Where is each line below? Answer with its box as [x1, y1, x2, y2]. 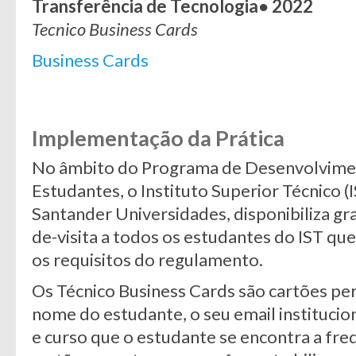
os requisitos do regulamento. [32, 249, 263, 270]
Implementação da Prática [32, 125, 284, 151]
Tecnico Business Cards [32, 18, 198, 40]
